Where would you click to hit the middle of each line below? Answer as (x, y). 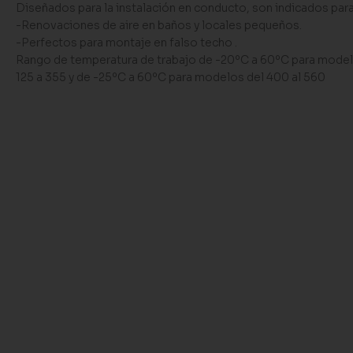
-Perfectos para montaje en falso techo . (126, 43)
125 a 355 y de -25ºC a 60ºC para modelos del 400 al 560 (170, 77)
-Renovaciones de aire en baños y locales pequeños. (158, 25)
